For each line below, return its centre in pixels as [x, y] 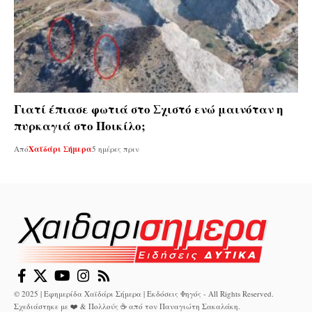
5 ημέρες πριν [116, 148]
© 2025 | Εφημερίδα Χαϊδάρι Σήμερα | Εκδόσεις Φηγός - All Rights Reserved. [144, 294]
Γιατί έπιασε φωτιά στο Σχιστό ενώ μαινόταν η [148, 109]
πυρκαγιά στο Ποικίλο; [80, 125]
